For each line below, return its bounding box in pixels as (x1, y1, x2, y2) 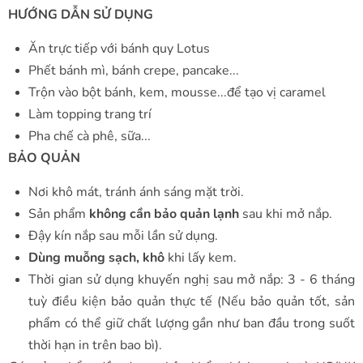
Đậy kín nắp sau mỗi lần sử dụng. (28, 226, 218, 245)
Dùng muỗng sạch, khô (28, 248, 164, 267)
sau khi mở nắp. (239, 204, 332, 223)
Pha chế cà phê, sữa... (28, 126, 151, 145)
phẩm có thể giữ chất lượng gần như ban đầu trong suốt (28, 314, 355, 332)
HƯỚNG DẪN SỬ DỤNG (8, 5, 153, 23)
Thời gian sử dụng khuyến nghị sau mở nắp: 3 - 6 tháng (28, 270, 355, 288)
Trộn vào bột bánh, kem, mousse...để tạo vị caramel (28, 83, 326, 101)
